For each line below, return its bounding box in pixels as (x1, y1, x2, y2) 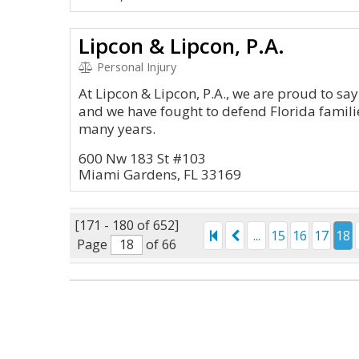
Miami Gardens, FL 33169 (79, 165, 241, 184)
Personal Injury (93, 59, 176, 75)
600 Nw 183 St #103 (79, 149, 206, 167)
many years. (79, 119, 155, 138)
